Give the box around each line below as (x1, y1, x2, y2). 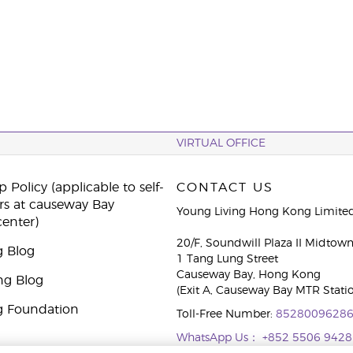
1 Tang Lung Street (176, 254, 278, 265)
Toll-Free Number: (176, 309, 276, 320)
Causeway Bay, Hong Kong (176, 269, 321, 281)
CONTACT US (176, 181, 273, 194)
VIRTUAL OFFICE (176, 138, 266, 149)
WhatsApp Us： (176, 333, 262, 344)
